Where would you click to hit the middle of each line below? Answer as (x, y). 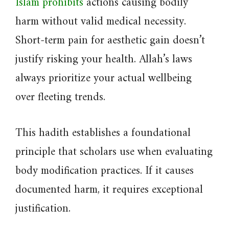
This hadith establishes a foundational (103, 133)
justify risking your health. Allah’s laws (104, 60)
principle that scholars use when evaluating (114, 152)
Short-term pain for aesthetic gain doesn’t (110, 41)
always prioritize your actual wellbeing (104, 78)
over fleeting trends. (60, 97)
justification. (43, 209)
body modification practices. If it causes (105, 171)
